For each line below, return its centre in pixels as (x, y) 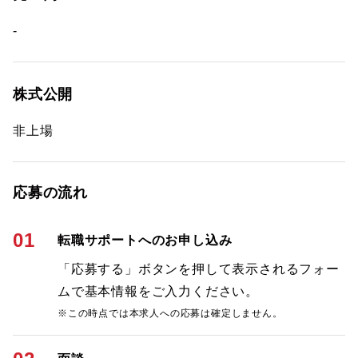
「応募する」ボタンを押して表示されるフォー (199, 269)
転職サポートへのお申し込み (145, 240)
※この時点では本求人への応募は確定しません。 (170, 313)
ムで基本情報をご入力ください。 (158, 291)
